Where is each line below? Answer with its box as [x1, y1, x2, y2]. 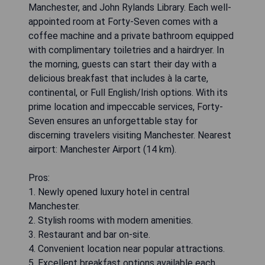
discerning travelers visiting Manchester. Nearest [28, 129, 231, 141]
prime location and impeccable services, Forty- [28, 101, 223, 112]
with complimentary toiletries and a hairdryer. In [28, 44, 224, 56]
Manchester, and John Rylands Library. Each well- [28, 1, 231, 13]
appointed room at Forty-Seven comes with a [28, 15, 218, 27]
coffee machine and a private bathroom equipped [28, 30, 234, 41]
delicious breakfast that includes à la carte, [28, 72, 208, 84]
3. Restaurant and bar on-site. [28, 228, 150, 240]
